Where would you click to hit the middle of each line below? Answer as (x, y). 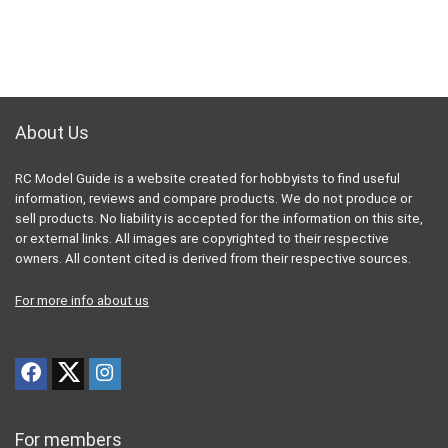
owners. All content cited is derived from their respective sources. (213, 258)
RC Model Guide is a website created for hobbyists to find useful (207, 178)
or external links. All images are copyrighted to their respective (202, 238)
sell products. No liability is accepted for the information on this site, (219, 218)
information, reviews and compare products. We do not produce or (213, 198)
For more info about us (82, 300)
